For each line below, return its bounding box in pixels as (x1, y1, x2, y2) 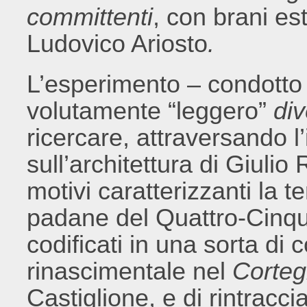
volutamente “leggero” (27, 97, 274, 125)
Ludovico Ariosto (27, 29, 208, 58)
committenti (27, 3, 153, 31)
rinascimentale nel (27, 257, 233, 285)
